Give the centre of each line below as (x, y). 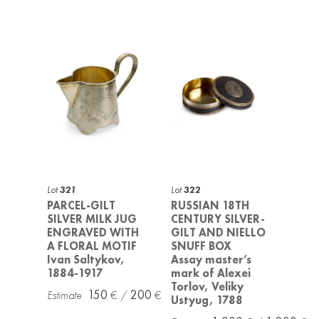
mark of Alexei (211, 273)
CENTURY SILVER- (218, 219)
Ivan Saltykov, (86, 260)
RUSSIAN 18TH (210, 206)
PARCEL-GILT (82, 206)
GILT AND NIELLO (218, 233)
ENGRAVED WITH (93, 233)
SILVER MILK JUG (92, 219)
